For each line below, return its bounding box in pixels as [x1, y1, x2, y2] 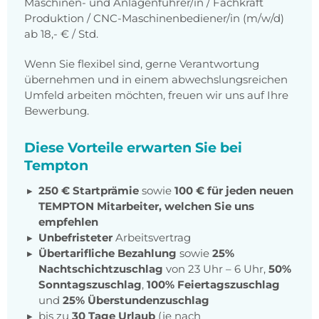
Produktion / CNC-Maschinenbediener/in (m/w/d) [24, 11, 284, 26]
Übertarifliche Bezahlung [38, 246, 177, 261]
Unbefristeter [38, 231, 113, 245]
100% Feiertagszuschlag [147, 278, 280, 292]
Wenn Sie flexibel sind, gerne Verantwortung [24, 57, 259, 71]
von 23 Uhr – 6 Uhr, [163, 262, 268, 276]
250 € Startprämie [38, 184, 139, 198]
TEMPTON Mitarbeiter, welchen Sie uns [38, 199, 254, 214]
